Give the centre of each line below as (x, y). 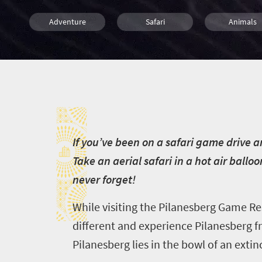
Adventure (67, 22)
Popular (67, 81)
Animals (243, 22)
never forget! (104, 179)
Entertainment (155, 51)
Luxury (67, 51)
